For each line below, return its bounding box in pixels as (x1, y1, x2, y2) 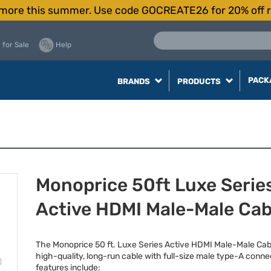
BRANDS (117, 77, 152, 86)
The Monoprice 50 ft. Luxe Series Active (36, 240, 191, 250)
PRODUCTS (177, 77, 223, 86)
